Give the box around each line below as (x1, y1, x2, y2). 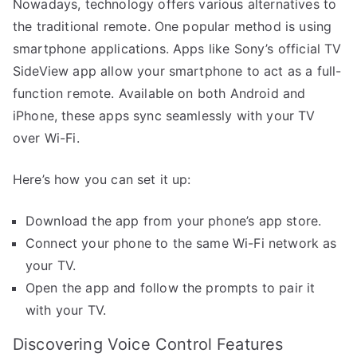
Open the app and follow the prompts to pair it (25, 279, 316, 296)
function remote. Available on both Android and (13, 84, 306, 101)
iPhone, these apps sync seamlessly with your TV (13, 107, 316, 124)
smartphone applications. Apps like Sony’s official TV (13, 40, 342, 57)
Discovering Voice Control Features (13, 334, 284, 354)
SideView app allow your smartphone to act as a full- (13, 62, 342, 79)
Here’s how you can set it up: (13, 171, 191, 187)
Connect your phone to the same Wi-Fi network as (25, 234, 337, 251)
